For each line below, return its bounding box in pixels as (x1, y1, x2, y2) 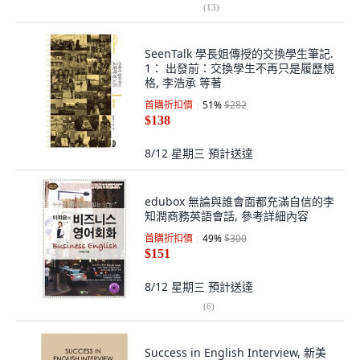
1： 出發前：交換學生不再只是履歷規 (145, 60, 334, 76)
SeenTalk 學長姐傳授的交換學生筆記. (145, 46, 333, 61)
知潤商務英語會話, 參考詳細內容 (145, 208, 309, 223)
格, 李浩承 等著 (145, 75, 222, 90)
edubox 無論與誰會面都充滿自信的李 (145, 194, 334, 209)
